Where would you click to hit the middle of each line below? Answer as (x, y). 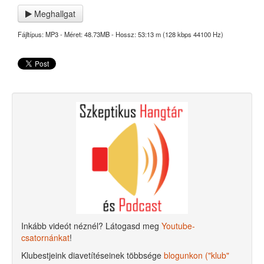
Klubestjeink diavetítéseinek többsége (93, 255)
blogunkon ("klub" (197, 255)
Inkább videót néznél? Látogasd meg (91, 226)
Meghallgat (54, 14)
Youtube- (178, 226)
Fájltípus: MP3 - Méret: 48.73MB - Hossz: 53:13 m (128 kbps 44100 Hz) (121, 34)
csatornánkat (45, 237)
